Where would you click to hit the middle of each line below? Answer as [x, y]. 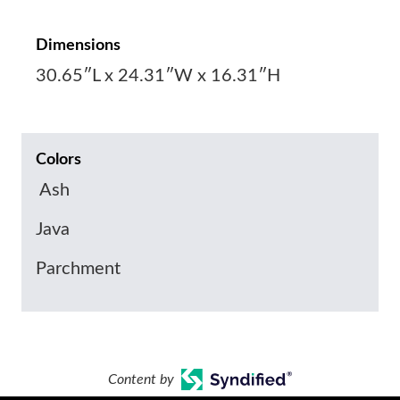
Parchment [78, 269]
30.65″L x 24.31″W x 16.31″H [158, 76]
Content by [141, 379]
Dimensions [78, 46]
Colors [58, 160]
